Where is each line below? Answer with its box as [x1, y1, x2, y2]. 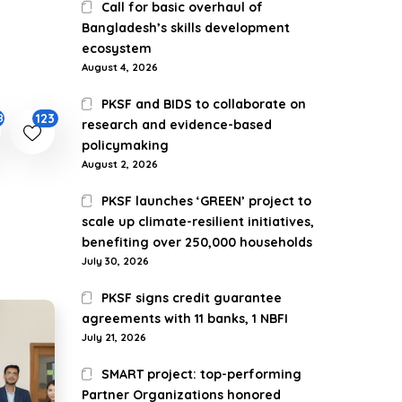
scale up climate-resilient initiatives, [82, 214, 314, 230]
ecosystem [82, 40, 152, 57]
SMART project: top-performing [101, 366, 302, 382]
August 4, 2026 [82, 61, 158, 74]
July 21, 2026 [82, 331, 146, 344]
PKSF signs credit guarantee [101, 290, 283, 306]
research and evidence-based [82, 117, 272, 133]
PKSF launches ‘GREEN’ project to [101, 193, 312, 209]
